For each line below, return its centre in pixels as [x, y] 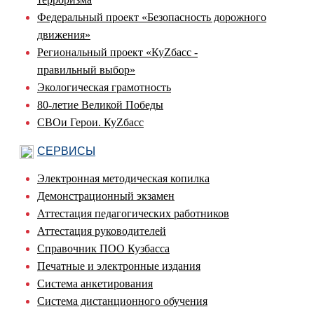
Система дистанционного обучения [122, 301]
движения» [64, 34]
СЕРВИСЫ [66, 151]
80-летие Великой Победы [100, 104]
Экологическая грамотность [104, 87]
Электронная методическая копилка [123, 178]
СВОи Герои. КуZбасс [90, 122]
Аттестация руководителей [102, 231]
